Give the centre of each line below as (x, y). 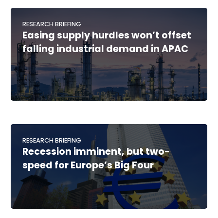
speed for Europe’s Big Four (88, 165)
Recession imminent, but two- (96, 152)
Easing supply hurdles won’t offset (107, 36)
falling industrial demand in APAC (106, 49)
